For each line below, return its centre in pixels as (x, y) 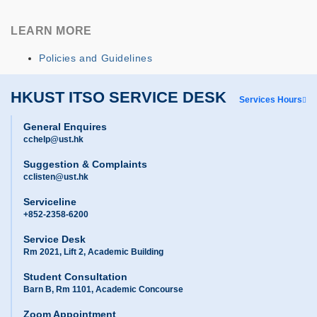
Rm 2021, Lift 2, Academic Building (93, 252)
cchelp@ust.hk (53, 140)
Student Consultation (75, 277)
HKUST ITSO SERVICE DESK (119, 98)
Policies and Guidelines (96, 58)
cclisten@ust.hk (56, 177)
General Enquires (65, 127)
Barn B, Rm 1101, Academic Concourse (103, 290)
